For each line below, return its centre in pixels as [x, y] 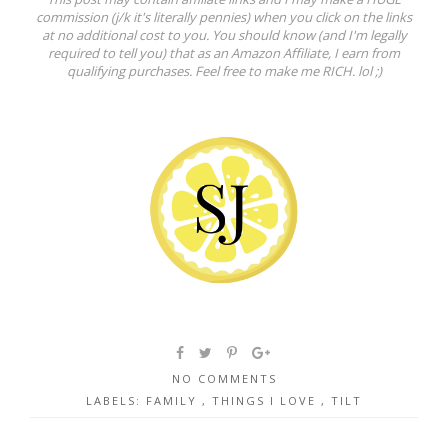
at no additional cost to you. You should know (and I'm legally [224, 34]
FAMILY [174, 400]
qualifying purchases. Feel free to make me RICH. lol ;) [224, 70]
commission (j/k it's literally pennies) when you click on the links [224, 16]
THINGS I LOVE [266, 400]
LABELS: [116, 400]
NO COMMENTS [224, 378]
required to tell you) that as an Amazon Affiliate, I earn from [224, 52]
